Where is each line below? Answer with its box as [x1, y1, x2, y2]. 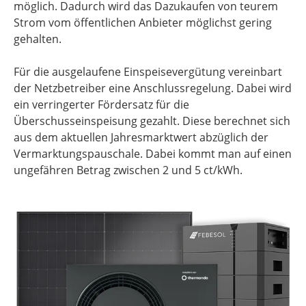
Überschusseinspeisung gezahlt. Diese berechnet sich [14, 113, 290, 128]
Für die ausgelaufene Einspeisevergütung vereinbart [14, 64, 282, 79]
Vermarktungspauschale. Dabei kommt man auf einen [14, 146, 292, 161]
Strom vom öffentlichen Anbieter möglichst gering [14, 15, 272, 30]
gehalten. [14, 31, 61, 46]
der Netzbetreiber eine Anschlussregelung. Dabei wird [14, 81, 292, 96]
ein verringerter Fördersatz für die [14, 97, 189, 112]
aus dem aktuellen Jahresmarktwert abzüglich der [14, 130, 268, 145]
